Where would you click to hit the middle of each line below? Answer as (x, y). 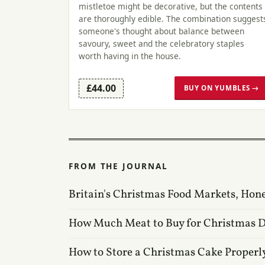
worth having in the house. (130, 56)
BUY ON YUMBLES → (221, 88)
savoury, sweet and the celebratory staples (161, 43)
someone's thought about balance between (161, 31)
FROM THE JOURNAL (118, 166)
